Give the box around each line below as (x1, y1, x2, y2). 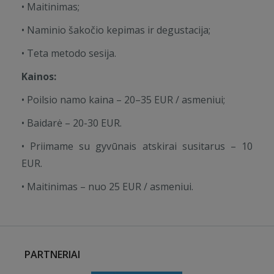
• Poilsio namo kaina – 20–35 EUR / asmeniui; (21, 93, 225, 106)
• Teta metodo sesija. (21, 46, 116, 60)
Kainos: (21, 70, 56, 83)
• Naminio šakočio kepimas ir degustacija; (21, 23, 210, 37)
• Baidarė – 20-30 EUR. (21, 116, 122, 130)
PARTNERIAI (24, 248, 80, 261)
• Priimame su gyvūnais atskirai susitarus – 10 (21, 139, 253, 153)
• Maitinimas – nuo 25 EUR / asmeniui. (21, 180, 193, 193)
